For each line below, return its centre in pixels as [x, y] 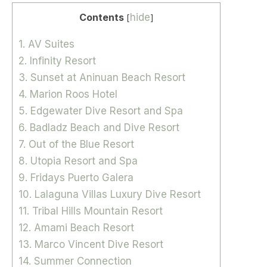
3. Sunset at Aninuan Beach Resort [102, 77]
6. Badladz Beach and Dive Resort [99, 127]
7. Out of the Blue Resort [76, 144]
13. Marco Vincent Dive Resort [91, 244]
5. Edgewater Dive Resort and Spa [101, 111]
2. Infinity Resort [57, 60]
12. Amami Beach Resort [76, 227]
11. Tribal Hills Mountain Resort [91, 211]
